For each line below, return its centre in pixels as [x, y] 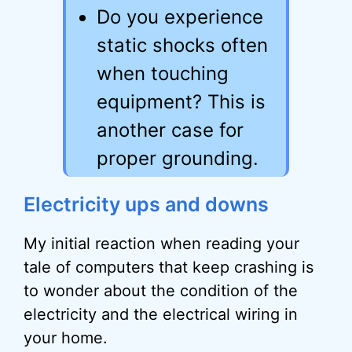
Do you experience [180, 17]
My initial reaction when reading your [161, 244]
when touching [163, 73]
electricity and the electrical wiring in [161, 314]
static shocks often [182, 45]
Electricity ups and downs [146, 204]
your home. [66, 338]
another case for [170, 130]
